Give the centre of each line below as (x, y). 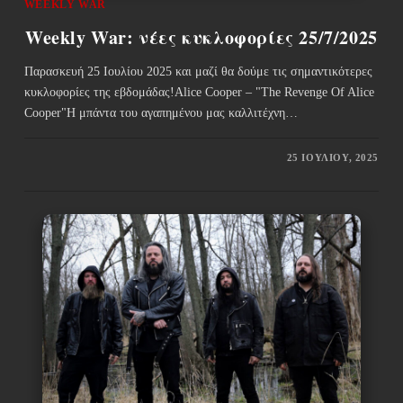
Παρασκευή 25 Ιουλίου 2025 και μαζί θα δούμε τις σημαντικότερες (198, 71)
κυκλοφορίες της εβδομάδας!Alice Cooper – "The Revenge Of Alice (199, 92)
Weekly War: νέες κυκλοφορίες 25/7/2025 (201, 37)
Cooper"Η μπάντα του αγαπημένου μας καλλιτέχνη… (161, 112)
